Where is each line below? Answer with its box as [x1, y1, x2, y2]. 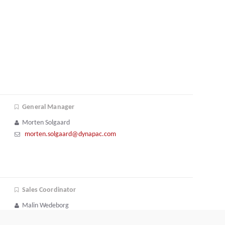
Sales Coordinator [22, 186, 76, 194]
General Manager [22, 103, 75, 111]
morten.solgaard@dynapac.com [25, 130, 116, 138]
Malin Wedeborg [22, 201, 69, 209]
